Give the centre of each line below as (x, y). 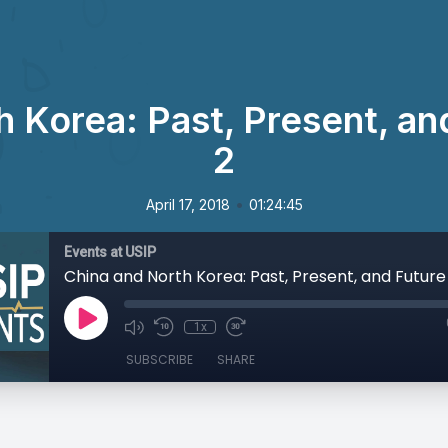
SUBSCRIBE (159, 359)
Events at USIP (110, 252)
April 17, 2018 (187, 204)
